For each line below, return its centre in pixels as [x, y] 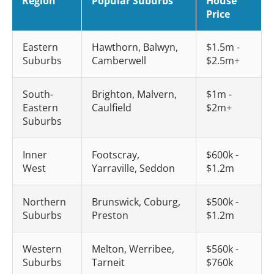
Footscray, [116, 155]
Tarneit [108, 262]
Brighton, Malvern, [134, 94]
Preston [110, 215]
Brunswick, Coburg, [136, 202]
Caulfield [112, 108]
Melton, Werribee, [133, 249]
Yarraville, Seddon [133, 168]
